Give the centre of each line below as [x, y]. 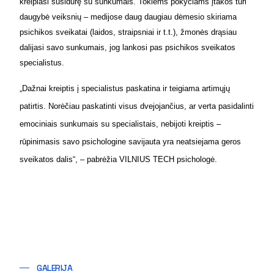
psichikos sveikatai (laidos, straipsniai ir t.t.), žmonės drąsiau [128, 32]
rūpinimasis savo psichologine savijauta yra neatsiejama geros [130, 141]
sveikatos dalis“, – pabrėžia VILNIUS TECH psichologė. [118, 159]
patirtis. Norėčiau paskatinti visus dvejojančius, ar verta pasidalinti [137, 106]
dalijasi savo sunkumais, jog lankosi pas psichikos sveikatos [128, 47]
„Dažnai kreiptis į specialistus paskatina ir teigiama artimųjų [125, 88]
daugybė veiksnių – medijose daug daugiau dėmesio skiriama [128, 17]
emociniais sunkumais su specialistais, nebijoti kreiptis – [120, 124]
